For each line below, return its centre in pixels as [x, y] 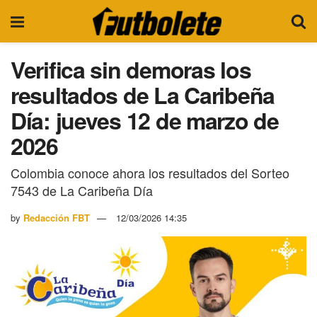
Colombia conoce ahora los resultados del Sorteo [150, 172]
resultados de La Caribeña [143, 95]
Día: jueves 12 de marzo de [145, 120]
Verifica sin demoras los [131, 69]
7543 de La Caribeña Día [82, 190]
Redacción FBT [57, 217]
